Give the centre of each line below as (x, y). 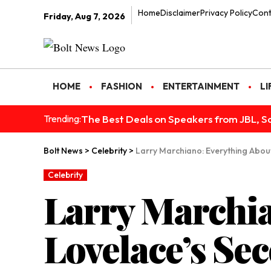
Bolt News (63, 150)
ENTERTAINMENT (201, 86)
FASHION (122, 86)
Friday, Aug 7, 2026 (84, 16)
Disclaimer (180, 13)
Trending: (62, 119)
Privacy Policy (226, 13)
